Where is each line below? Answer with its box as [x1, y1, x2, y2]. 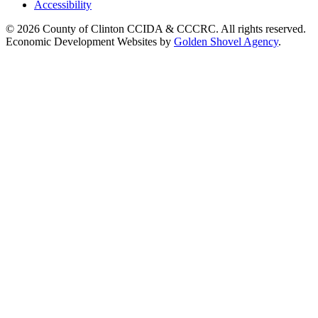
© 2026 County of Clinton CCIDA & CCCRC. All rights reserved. [6, 22, 306, 35]
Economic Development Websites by [6, 35, 174, 48]
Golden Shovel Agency [174, 35, 278, 48]
